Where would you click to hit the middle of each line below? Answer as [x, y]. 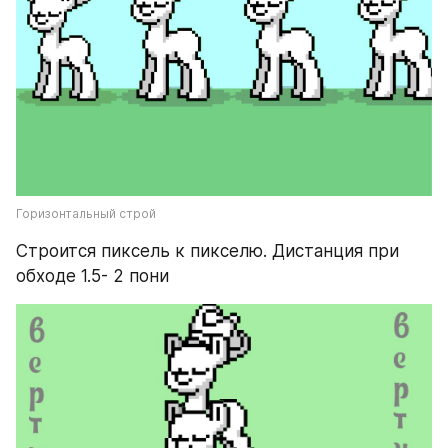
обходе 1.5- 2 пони [92, 276]
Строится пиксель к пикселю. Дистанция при [207, 251]
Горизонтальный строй [86, 213]
